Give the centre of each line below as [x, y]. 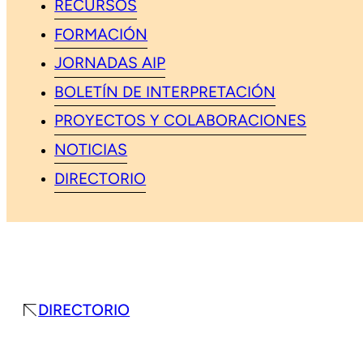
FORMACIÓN [101, 36]
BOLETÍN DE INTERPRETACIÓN [165, 93]
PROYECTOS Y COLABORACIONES [181, 122]
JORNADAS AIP [110, 64]
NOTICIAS [91, 151]
